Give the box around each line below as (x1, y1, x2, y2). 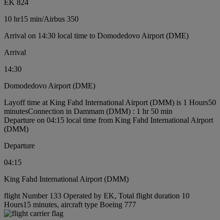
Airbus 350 (44, 14, 79, 23)
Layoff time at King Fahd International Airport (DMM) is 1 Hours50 (4, 98, 216, 107)
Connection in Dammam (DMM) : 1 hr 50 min (28, 107, 172, 115)
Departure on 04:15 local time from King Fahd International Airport (4, 115, 213, 124)
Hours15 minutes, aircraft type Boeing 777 (4, 200, 136, 209)
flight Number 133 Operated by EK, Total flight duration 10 (4, 191, 190, 200)
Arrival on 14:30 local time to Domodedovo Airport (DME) (4, 31, 189, 40)
